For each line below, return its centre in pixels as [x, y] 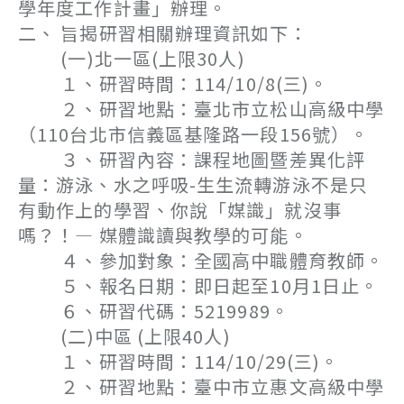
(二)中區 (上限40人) [124, 336]
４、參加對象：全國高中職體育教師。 [202, 260]
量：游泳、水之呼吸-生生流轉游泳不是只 [193, 184]
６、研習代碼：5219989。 [154, 311]
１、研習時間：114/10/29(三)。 [179, 361]
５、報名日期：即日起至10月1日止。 [199, 285]
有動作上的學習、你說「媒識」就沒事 [180, 210]
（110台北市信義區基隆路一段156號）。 [194, 134]
